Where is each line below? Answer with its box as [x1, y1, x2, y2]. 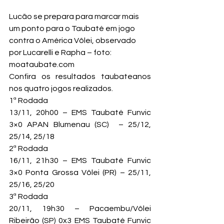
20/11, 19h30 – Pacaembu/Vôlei [9, 204, 151, 212]
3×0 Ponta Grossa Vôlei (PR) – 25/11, [9, 168, 151, 176]
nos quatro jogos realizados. [9, 84, 113, 92]
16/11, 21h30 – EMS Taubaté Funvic [9, 156, 151, 164]
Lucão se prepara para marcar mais [9, 12, 140, 20]
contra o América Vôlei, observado [9, 36, 137, 44]
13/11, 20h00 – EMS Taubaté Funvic [9, 108, 151, 116]
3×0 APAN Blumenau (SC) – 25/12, [9, 120, 151, 128]
